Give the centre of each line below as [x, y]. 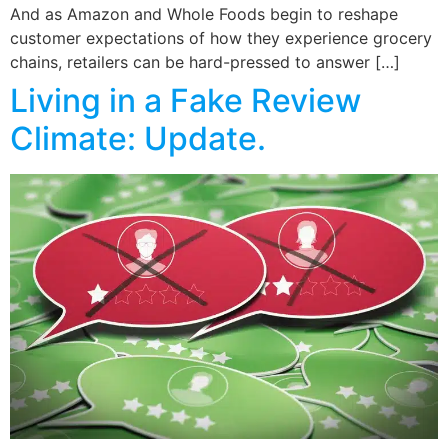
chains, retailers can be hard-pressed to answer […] [205, 62]
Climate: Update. [138, 139]
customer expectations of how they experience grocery [221, 38]
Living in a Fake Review [185, 101]
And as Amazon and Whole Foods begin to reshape [204, 14]
